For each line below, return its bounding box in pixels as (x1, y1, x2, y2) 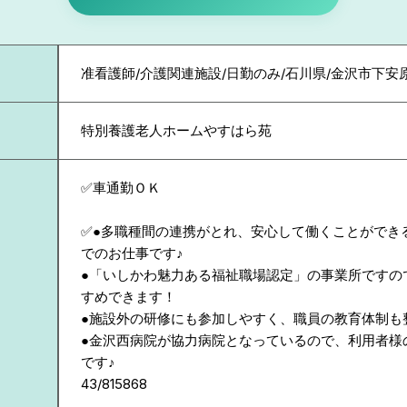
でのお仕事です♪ (81, 244, 184, 262)
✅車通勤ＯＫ (81, 179, 161, 196)
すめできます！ (81, 288, 176, 305)
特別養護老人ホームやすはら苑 (81, 122, 272, 139)
